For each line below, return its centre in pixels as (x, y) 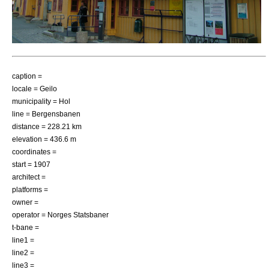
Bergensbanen (56, 114)
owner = (25, 202)
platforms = (30, 190)
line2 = (23, 253)
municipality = (35, 101)
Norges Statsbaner (78, 215)
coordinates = (34, 152)
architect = (29, 177)
